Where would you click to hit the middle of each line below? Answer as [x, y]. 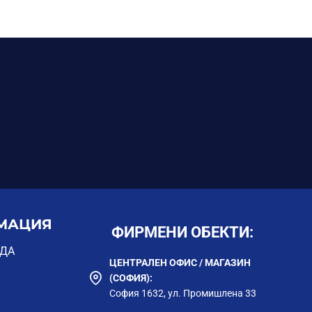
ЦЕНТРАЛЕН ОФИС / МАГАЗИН [180, 263]
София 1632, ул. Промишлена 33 [183, 294]
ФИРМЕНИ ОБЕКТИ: [183, 233]
